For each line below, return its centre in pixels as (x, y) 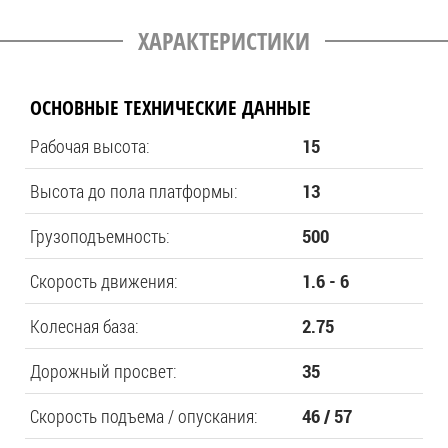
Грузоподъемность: (100, 236)
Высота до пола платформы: (134, 191)
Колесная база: (84, 326)
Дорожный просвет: (103, 371)
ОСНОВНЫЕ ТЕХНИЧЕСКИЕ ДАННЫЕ (170, 107)
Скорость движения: (104, 281)
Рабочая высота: (90, 146)
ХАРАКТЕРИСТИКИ (224, 40)
